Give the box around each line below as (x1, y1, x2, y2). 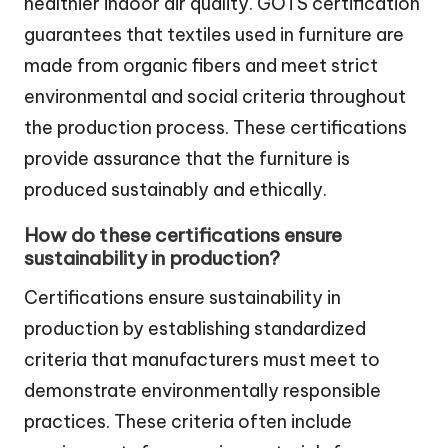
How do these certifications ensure (24, 222, 342, 247)
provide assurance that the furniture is (24, 146, 350, 170)
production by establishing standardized (24, 316, 366, 340)
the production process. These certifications (24, 115, 407, 139)
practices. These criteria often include (24, 409, 352, 433)
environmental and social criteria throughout (24, 84, 406, 108)
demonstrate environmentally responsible (24, 378, 381, 402)
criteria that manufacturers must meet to (24, 347, 380, 371)
